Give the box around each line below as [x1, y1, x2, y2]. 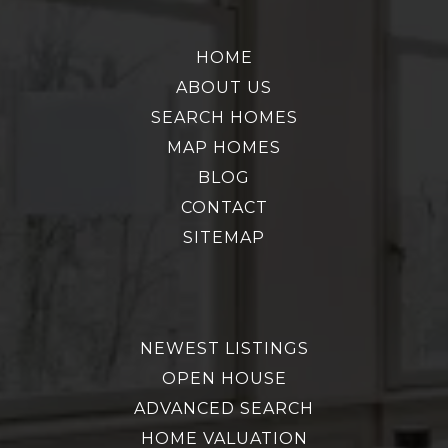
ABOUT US [176, 77, 272, 97]
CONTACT [180, 197, 268, 217]
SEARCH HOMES [150, 107, 298, 127]
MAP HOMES [167, 137, 281, 157]
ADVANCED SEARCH [134, 398, 314, 418]
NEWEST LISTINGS [139, 338, 309, 358]
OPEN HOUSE [161, 368, 287, 388]
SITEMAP [183, 227, 265, 247]
